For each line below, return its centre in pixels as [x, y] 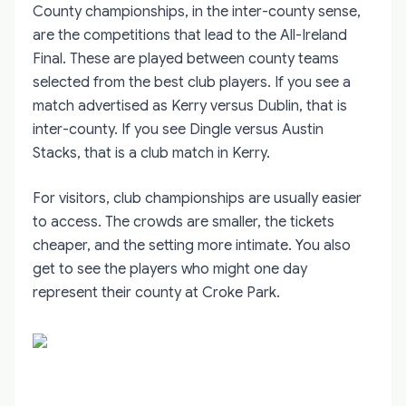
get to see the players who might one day [170, 269]
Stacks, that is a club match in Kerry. [151, 153]
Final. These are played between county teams [186, 58]
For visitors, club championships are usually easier [197, 198]
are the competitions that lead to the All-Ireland [190, 35]
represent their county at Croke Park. [156, 292]
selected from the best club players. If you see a [192, 82]
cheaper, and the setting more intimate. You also [192, 245]
